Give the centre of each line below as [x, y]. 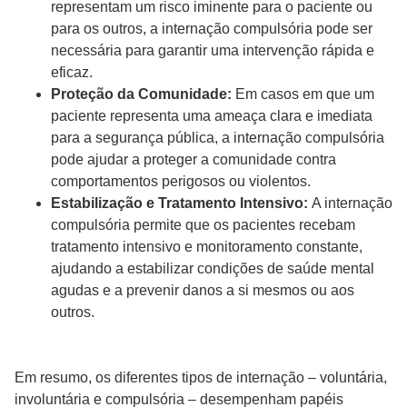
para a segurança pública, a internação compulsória [218, 137]
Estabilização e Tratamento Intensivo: [179, 203]
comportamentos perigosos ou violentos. [184, 181]
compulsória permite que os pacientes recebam [203, 224]
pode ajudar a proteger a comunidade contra [194, 159]
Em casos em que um [303, 94]
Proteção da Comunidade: [141, 94]
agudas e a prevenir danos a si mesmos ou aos [203, 290]
